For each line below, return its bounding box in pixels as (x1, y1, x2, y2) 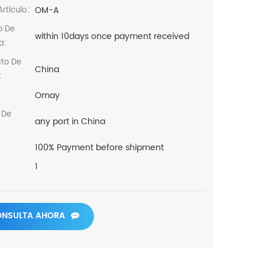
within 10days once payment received (34, 30, 189, 43)
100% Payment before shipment (34, 141, 164, 154)
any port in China (34, 115, 105, 128)
